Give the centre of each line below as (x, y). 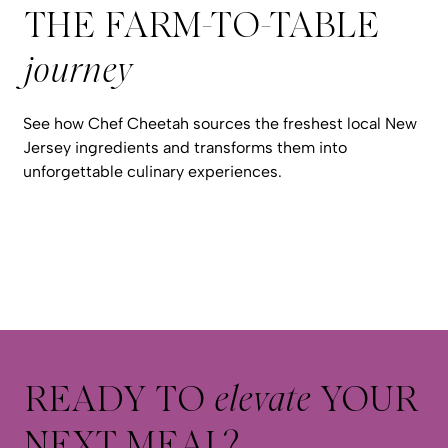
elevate (262, 400)
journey (77, 71)
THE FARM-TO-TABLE (201, 26)
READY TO (118, 400)
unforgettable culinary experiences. (153, 171)
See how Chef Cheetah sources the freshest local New (220, 123)
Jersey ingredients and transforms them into (185, 147)
